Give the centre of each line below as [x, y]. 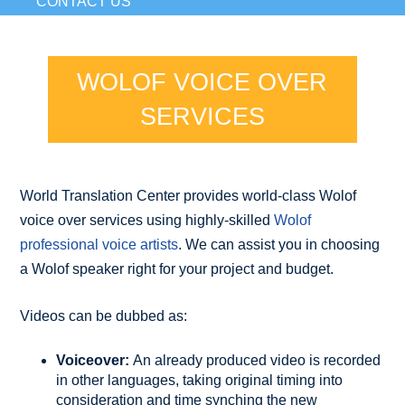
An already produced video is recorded [255, 360]
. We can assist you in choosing [279, 244]
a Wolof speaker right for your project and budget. [177, 268]
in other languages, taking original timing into [200, 380]
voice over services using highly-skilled [147, 220]
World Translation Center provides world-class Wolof [188, 195]
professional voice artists [99, 244]
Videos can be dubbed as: [104, 316]
